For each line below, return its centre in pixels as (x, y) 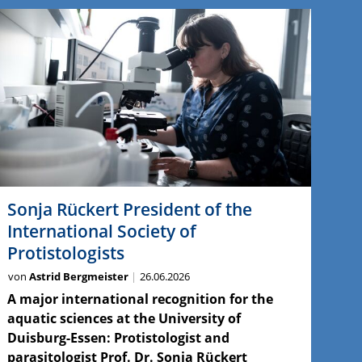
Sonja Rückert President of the (129, 209)
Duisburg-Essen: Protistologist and (118, 337)
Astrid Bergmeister (78, 276)
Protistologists (65, 253)
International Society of (101, 231)
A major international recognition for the (140, 299)
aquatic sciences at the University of (124, 318)
